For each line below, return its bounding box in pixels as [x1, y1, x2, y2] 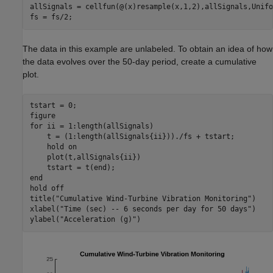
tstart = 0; [29, 101, 77, 110]
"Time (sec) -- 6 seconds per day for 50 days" [59, 205, 252, 214]
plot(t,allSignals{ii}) [29, 153, 141, 162]
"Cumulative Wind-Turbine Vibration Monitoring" [55, 194, 252, 204]
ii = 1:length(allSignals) [42, 122, 154, 131]
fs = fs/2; [29, 13, 73, 22]
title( [29, 194, 55, 204]
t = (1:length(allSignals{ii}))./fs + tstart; [29, 132, 252, 141]
